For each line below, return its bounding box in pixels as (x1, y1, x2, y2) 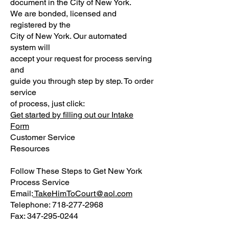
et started (16, 110, 50, 120)
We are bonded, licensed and (10, 9, 117, 18)
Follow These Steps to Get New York (10, 166, 142, 176)
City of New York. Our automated (10, 31, 127, 41)
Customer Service (10, 132, 75, 142)
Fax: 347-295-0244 (10, 211, 78, 221)
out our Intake (82, 110, 133, 120)
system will (10, 42, 50, 52)
